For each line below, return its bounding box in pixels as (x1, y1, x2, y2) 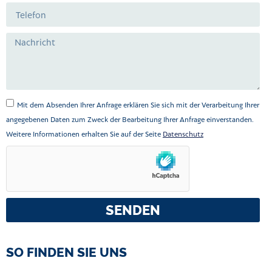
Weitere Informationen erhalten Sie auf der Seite (6, 129, 163, 138)
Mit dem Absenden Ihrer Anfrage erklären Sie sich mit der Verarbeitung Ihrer (17, 100, 259, 109)
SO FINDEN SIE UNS (6, 245, 127, 260)
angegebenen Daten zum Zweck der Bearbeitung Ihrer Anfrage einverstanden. (6, 115, 254, 124)
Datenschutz (163, 129, 203, 138)
